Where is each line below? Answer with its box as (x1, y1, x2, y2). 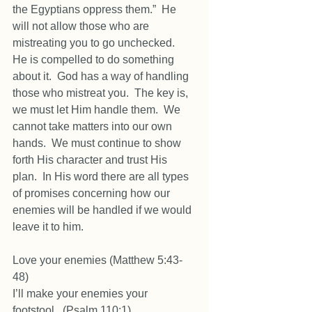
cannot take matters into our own (13, 120, 175, 132)
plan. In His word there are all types (13, 171, 192, 182)
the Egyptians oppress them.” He (13, 3, 179, 15)
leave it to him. (13, 221, 89, 233)
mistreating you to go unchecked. (13, 37, 180, 49)
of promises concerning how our (13, 187, 173, 199)
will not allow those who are (13, 20, 152, 32)
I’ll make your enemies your (13, 288, 150, 299)
